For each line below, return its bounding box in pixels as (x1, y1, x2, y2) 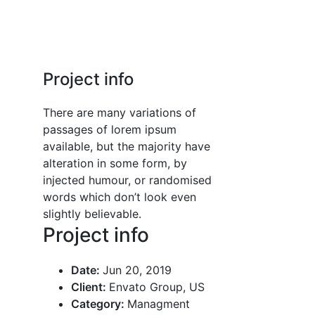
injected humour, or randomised (42, 173, 212, 187)
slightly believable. (42, 207, 141, 221)
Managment (127, 297, 190, 311)
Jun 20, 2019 (102, 263, 172, 277)
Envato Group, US (108, 280, 205, 294)
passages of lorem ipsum (42, 122, 176, 136)
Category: (70, 297, 127, 311)
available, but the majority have (42, 139, 210, 153)
